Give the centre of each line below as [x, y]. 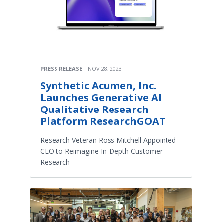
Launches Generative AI [101, 97]
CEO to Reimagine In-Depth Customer [101, 151]
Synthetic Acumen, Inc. [98, 85]
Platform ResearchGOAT [103, 121]
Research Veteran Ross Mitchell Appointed [108, 140]
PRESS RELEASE [61, 68]
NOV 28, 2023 [105, 68]
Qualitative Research [94, 109]
